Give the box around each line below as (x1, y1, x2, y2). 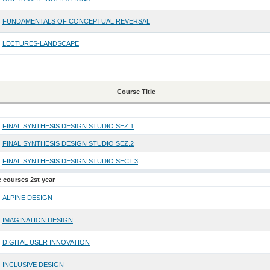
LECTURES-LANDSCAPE (2, 40, 79, 48)
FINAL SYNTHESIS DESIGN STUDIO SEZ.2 (2, 140, 134, 148)
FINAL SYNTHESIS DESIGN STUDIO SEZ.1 (2, 122, 134, 130)
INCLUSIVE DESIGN (2, 261, 64, 269)
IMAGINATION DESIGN (2, 216, 73, 224)
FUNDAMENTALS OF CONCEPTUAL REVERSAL (2, 17, 150, 25)
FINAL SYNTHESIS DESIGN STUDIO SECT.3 (2, 157, 138, 165)
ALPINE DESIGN (2, 194, 52, 202)
